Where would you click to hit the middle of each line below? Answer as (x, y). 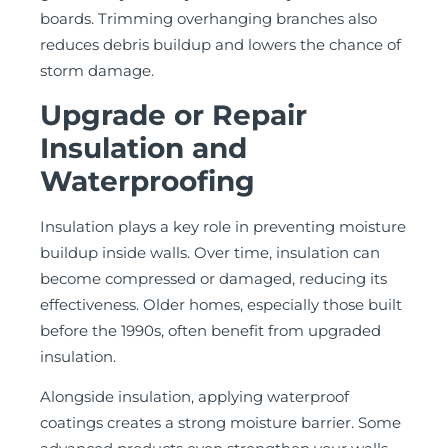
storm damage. (97, 71)
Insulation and (143, 147)
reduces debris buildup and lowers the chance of (220, 45)
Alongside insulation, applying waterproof (194, 397)
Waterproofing (147, 180)
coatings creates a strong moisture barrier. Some (220, 423)
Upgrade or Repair (173, 114)
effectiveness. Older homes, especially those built (221, 304)
